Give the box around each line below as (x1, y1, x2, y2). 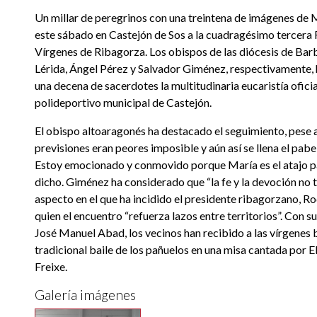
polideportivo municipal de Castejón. (35, 96, 214, 109)
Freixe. (35, 260, 67, 273)
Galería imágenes (35, 287, 136, 303)
